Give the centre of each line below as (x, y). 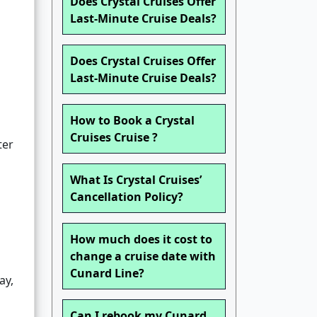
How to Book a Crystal (132, 121)
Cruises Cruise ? (114, 138)
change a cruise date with (143, 257)
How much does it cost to (141, 240)
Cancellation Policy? (127, 197)
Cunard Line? (107, 273)
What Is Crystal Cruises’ (136, 180)
